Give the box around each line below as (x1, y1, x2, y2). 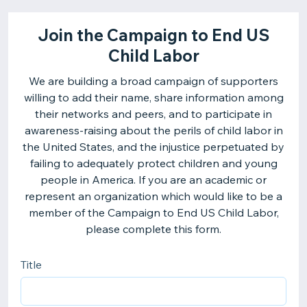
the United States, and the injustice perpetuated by (23, 140, 284, 153)
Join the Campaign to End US (38, 25, 269, 45)
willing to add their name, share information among (23, 90, 284, 104)
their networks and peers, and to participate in (35, 107, 272, 121)
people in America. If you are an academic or (40, 173, 267, 186)
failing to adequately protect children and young (29, 156, 278, 170)
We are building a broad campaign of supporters (29, 74, 278, 88)
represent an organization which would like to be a (25, 189, 282, 203)
